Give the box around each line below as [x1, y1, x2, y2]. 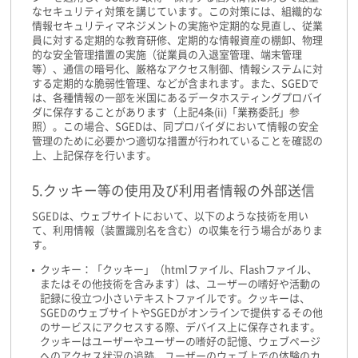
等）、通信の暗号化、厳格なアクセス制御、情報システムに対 [32, 64, 323, 75]
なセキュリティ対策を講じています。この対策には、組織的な [32, 6, 323, 18]
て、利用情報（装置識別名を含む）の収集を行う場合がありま [32, 225, 323, 236]
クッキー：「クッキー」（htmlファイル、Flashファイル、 [40, 264, 317, 275]
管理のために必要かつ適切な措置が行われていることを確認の [32, 136, 323, 147]
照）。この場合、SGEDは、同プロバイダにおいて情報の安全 [32, 121, 319, 133]
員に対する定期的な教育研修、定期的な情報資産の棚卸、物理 [32, 35, 323, 46]
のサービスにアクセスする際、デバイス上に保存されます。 [40, 321, 320, 332]
